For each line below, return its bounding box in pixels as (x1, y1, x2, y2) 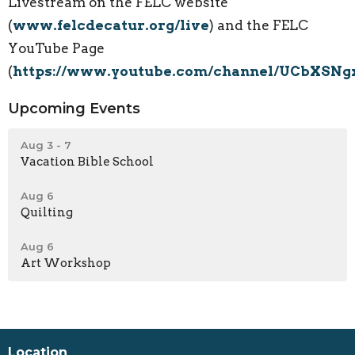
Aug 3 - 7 (21, 138, 71, 151)
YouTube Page (8, 40, 105, 56)
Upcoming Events (8, 100, 140, 117)
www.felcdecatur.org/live (13, 17, 209, 33)
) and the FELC (209, 17, 308, 33)
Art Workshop (21, 255, 111, 270)
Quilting (21, 204, 73, 219)
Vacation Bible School (21, 154, 154, 169)
